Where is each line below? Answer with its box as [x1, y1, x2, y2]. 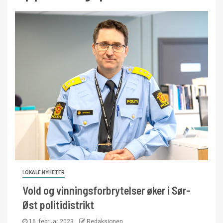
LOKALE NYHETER [22, 170, 65, 175]
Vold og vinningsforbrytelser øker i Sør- [22, 184, 191, 197]
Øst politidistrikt [22, 198, 94, 211]
